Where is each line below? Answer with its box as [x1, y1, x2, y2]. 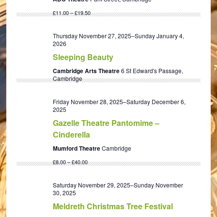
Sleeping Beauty [53, 51, 114, 62]
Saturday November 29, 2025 [53, 181, 131, 189]
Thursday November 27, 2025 [53, 31, 132, 40]
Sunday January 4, [135, 31, 185, 40]
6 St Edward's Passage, [121, 66, 184, 75]
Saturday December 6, [126, 97, 186, 106]
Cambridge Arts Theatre [53, 66, 122, 75]
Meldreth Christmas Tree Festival [53, 201, 173, 212]
